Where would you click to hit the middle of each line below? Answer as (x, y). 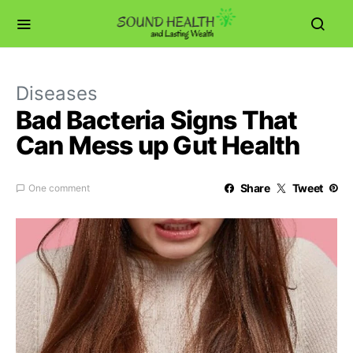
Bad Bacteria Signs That (157, 120)
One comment (59, 188)
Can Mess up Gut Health (158, 145)
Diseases (57, 93)
